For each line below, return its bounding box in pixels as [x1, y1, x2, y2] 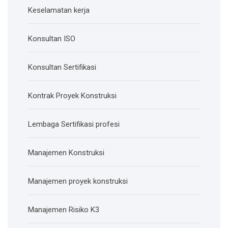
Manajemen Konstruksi [28, 148, 104, 157]
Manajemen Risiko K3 [28, 205, 99, 214]
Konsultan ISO [28, 34, 75, 43]
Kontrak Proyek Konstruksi [28, 91, 117, 100]
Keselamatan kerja [28, 6, 90, 15]
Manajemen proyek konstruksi [28, 177, 128, 186]
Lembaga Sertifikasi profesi [28, 120, 120, 129]
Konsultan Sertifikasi [28, 63, 96, 72]
